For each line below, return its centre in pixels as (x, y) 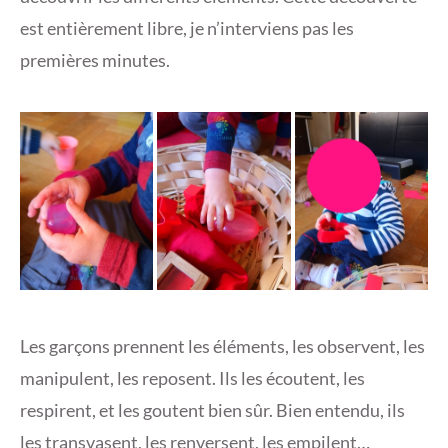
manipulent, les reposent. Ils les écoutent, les (192, 377)
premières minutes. (95, 60)
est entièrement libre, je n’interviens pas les (187, 28)
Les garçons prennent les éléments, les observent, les (222, 345)
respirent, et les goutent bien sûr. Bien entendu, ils (212, 409)
